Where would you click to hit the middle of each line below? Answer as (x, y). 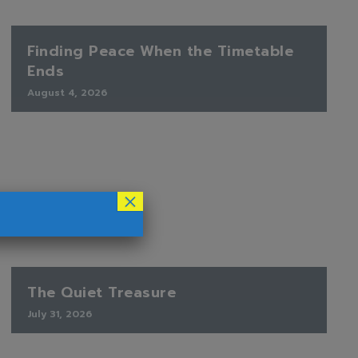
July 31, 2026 (60, 314)
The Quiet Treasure (101, 292)
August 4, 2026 (67, 92)
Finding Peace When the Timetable (160, 51)
